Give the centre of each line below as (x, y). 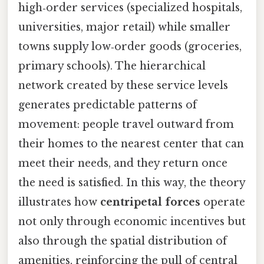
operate (223, 202)
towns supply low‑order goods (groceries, (130, 46)
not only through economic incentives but (132, 221)
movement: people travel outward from (126, 124)
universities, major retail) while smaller (124, 27)
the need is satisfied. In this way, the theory (132, 182)
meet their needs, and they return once (123, 163)
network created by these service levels (123, 85)
